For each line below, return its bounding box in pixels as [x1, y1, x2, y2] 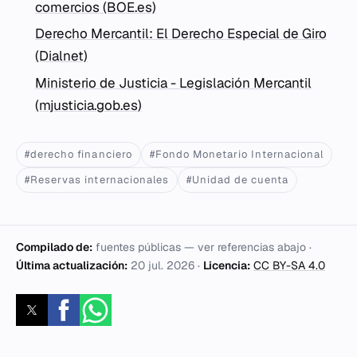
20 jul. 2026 [131, 257, 194, 273]
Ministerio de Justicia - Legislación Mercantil [35, 73, 312, 92]
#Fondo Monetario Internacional [149, 147, 324, 161]
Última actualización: [16, 257, 127, 273]
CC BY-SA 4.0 [253, 257, 325, 273]
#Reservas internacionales [25, 172, 169, 186]
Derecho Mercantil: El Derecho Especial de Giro [35, 25, 327, 43]
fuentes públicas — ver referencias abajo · [92, 239, 312, 254]
